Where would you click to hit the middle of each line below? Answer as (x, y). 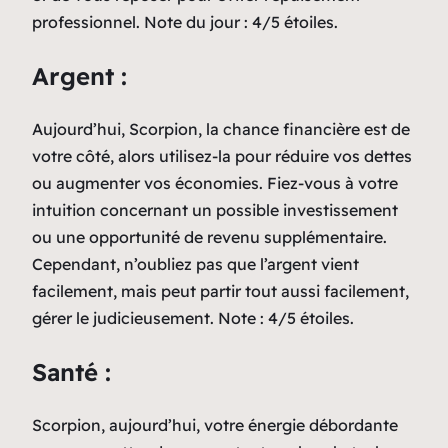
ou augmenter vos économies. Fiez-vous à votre (215, 182)
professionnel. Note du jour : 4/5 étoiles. (185, 21)
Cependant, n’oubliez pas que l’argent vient (195, 263)
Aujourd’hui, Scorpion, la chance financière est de (221, 128)
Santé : (71, 371)
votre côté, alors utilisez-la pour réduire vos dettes (222, 155)
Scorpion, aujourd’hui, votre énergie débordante (215, 424)
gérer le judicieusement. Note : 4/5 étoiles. (193, 317)
